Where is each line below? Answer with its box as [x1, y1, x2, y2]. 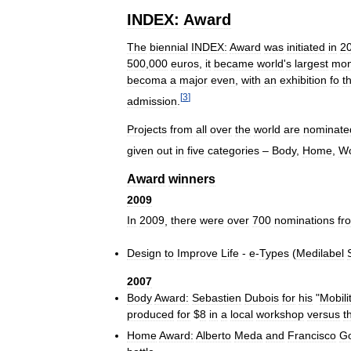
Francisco [288, 328, 336, 342]
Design [127, 246, 161, 259]
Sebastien [192, 291, 241, 304]
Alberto [196, 328, 231, 342]
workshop [256, 307, 304, 320]
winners [168, 172, 215, 186]
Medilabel [296, 246, 344, 259]
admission [127, 94, 177, 107]
